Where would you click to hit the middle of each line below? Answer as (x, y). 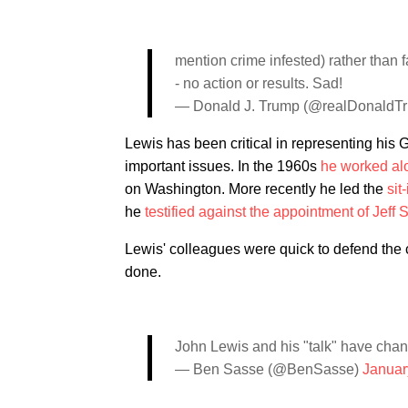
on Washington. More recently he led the (256, 189)
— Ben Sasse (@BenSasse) (269, 369)
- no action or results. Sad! (259, 83)
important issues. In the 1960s (223, 166)
